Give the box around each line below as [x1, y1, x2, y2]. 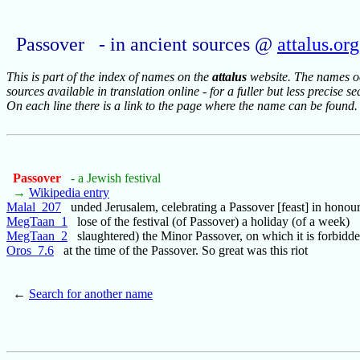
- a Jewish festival [71, 171, 161, 186]
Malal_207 [6, 200, 61, 215]
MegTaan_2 [6, 229, 67, 243]
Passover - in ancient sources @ [16, 34, 277, 55]
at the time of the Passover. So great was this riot [54, 243, 308, 258]
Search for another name [29, 287, 153, 301]
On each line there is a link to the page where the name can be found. [6, 99, 358, 113]
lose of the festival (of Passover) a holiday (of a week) [67, 215, 350, 229]
